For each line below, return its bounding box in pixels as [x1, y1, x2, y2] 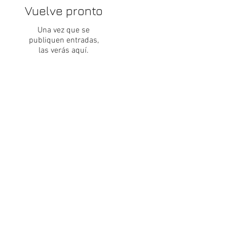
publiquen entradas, [28, 35, 99, 46]
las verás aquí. [39, 46, 89, 56]
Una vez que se [37, 25, 90, 35]
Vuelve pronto [24, 4, 103, 18]
